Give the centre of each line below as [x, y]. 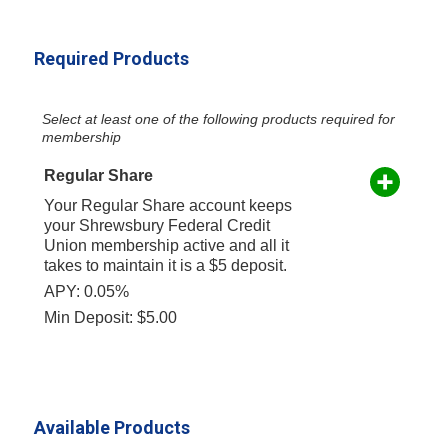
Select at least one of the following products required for [218, 118]
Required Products [111, 58]
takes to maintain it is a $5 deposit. [165, 265]
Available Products [111, 427]
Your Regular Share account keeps [167, 205]
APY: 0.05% [86, 291]
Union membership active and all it [166, 245]
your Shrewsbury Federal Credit [156, 225]
